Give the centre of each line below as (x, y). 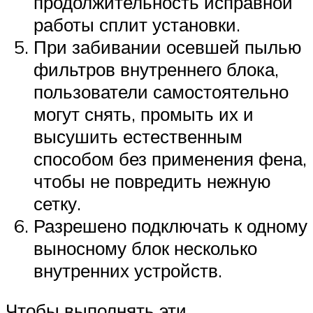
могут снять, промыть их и (144, 114)
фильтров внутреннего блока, (156, 69)
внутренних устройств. (128, 270)
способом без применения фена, (170, 158)
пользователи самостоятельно (161, 91)
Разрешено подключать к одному (170, 225)
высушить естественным (138, 136)
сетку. (57, 203)
